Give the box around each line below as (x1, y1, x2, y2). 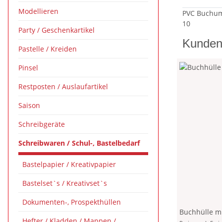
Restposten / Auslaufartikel (18, 82, 108, 91)
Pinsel (18, 63, 38, 72)
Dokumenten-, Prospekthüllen (22, 197, 121, 207)
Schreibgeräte (18, 119, 65, 129)
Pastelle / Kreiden (18, 44, 77, 54)
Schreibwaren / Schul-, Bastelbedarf (18, 138, 140, 148)
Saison (18, 101, 40, 110)
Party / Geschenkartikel (18, 25, 95, 35)
